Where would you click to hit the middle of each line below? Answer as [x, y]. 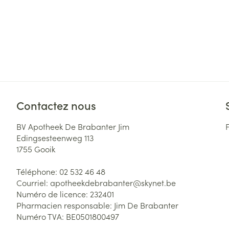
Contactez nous [56, 105]
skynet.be [158, 182]
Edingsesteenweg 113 [55, 138]
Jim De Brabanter [146, 205]
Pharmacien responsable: [65, 205]
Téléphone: [38, 171]
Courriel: [33, 182]
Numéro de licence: [53, 194]
